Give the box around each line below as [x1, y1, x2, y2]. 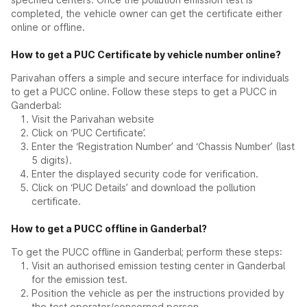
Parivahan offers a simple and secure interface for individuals [11, 72, 289, 84]
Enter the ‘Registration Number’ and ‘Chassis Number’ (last [32, 140, 295, 152]
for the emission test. [32, 273, 127, 285]
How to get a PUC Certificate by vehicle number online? [11, 49, 281, 60]
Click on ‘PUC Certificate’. [32, 127, 146, 138]
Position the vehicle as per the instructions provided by [32, 287, 284, 299]
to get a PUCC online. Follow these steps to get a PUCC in [11, 86, 277, 97]
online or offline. [11, 21, 85, 33]
